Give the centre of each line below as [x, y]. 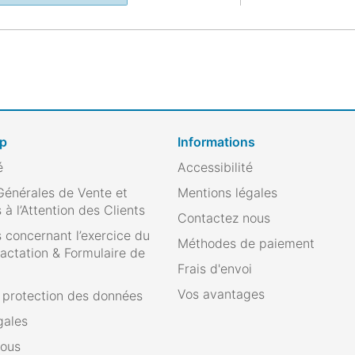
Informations [216, 142]
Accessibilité [215, 167]
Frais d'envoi [215, 269]
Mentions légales [227, 193]
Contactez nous [224, 218]
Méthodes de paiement [246, 243]
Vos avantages [221, 294]
